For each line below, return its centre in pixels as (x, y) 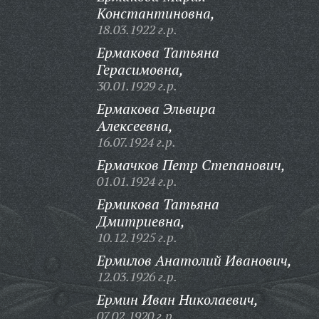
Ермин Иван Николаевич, (177, 299)
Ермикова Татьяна (158, 204)
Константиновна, (156, 13)
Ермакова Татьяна (158, 52)
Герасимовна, (140, 69)
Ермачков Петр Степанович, (191, 165)
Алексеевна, (135, 126)
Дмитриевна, (141, 221)
